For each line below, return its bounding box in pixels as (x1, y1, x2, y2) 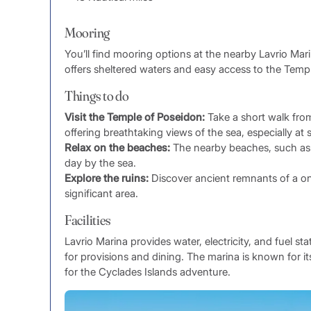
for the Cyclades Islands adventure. (65, 265, 230, 279)
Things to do (65, 87, 129, 105)
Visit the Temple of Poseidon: (65, 110, 205, 124)
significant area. (65, 187, 138, 201)
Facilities (65, 211, 111, 229)
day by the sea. (65, 156, 136, 170)
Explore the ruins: (65, 171, 149, 185)
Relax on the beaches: (65, 141, 170, 155)
